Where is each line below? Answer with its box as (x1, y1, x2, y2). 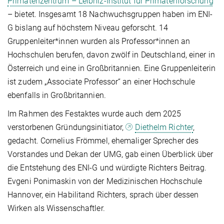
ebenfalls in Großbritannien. (7, 90, 106, 100)
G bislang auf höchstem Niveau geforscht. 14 (7, 23, 168, 33)
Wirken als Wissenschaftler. (7, 203, 105, 213)
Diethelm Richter (135, 122, 193, 132)
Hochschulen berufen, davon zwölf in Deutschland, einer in (7, 50, 215, 60)
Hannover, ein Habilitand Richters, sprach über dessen (7, 190, 199, 200)
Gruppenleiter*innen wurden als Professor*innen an (7, 36, 190, 46)
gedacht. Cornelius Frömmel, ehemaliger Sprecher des (7, 136, 199, 146)
